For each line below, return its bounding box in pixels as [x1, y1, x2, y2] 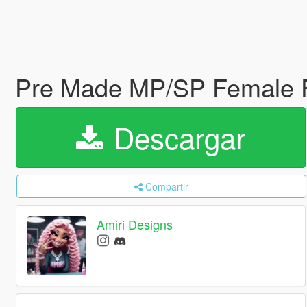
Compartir [145, 180, 188, 193]
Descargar [105, 116, 245, 158]
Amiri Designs [97, 215, 173, 234]
